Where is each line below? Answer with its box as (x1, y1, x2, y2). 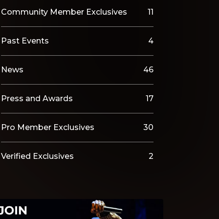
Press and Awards (1, 94, 73, 103)
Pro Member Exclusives (1, 123, 94, 132)
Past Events (1, 36, 49, 45)
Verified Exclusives (1, 152, 74, 161)
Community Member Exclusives (1, 7, 127, 17)
